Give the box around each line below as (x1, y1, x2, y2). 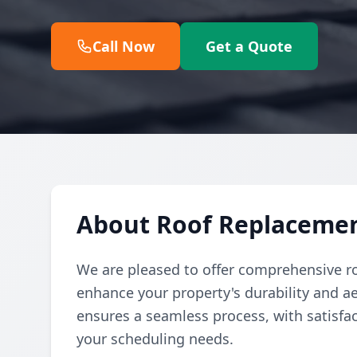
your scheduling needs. (76, 329, 233, 348)
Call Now (92, 37, 155, 56)
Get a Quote (206, 37, 292, 56)
